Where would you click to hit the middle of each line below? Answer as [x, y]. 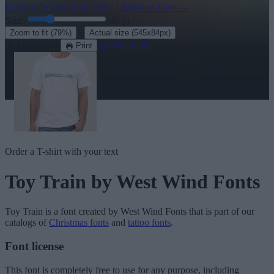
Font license [34, 246]
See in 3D [131, 45]
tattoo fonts [149, 223]
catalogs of [27, 223]
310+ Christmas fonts [135, 7]
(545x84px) [151, 33]
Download [39, 45]
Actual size [110, 33]
